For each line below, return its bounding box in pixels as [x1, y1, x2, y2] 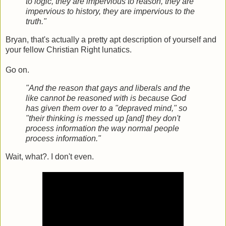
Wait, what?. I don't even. [6, 152, 94, 161]
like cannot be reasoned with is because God [26, 94, 186, 103]
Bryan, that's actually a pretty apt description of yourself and [6, 35, 216, 44]
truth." [26, 17, 46, 26]
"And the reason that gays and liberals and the [26, 84, 190, 93]
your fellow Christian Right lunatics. [6, 45, 132, 54]
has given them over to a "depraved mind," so [26, 104, 187, 113]
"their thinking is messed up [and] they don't [26, 114, 180, 123]
